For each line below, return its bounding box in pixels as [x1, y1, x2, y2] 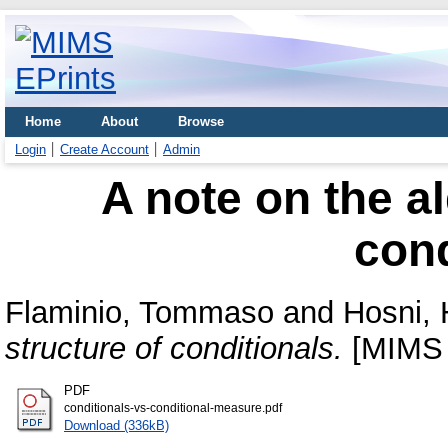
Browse [178, 114, 224, 129]
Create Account [60, 142, 149, 157]
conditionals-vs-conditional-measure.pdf [64, 401, 282, 414]
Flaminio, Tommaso [5, 294, 274, 330]
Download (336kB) [64, 417, 169, 433]
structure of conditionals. [5, 330, 343, 366]
